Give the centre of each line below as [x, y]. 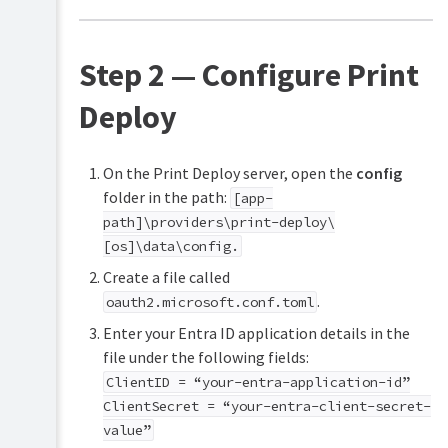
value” [126, 430]
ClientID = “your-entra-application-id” [257, 382]
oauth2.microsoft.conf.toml [209, 302]
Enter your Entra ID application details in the [256, 333]
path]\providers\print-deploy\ [218, 222]
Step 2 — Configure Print [248, 75]
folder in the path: [166, 197]
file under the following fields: [205, 357]
